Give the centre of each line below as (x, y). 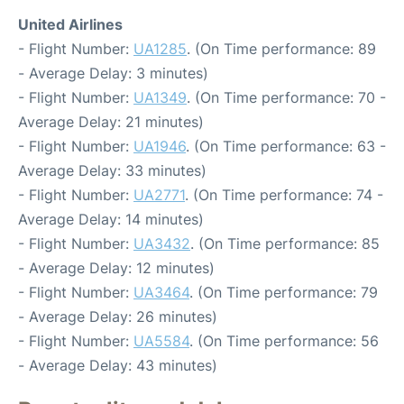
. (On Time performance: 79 (284, 292)
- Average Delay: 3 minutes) (113, 73)
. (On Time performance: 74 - (284, 194)
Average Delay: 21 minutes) (111, 121)
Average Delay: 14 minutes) (111, 219)
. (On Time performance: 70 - (286, 97)
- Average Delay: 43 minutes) (118, 365)
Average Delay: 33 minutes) (112, 170)
